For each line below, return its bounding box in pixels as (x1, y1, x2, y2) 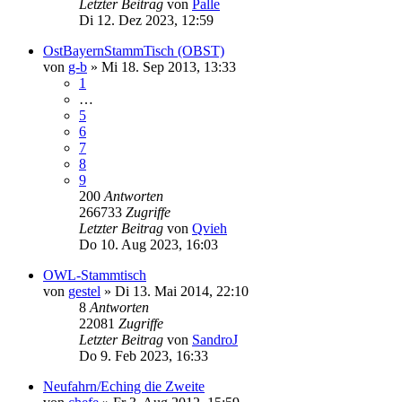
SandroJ (192, 331, 238, 347)
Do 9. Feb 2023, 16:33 (79, 347, 208, 363)
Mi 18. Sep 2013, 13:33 (101, 58, 236, 74)
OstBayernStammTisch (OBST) (43, 42, 224, 58)
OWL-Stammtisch (43, 267, 146, 283)
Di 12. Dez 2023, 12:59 (79, 12, 214, 28)
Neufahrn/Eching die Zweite (43, 378, 205, 394)
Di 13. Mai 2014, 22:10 (115, 283, 249, 299)
